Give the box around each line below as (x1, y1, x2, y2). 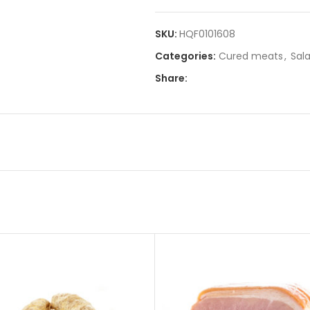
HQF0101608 (179, 27, 235, 41)
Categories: (155, 49, 216, 63)
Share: (155, 71, 188, 85)
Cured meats (219, 49, 283, 63)
